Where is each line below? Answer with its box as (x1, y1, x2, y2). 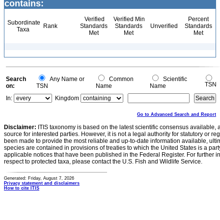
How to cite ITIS (4, 186, 39, 191)
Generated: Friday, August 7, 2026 (4, 176, 74, 181)
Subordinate (6, 19, 40, 26)
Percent (188, 16, 209, 23)
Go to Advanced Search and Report (137, 112, 216, 117)
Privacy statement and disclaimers (4, 181, 80, 186)
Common (106, 76, 134, 82)
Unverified (149, 23, 178, 29)
